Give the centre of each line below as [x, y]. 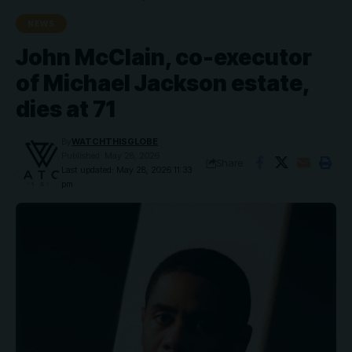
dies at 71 [66, 109]
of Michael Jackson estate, [162, 83]
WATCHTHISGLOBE [115, 141]
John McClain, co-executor [164, 57]
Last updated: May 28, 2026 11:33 [127, 170]
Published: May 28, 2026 [111, 156]
